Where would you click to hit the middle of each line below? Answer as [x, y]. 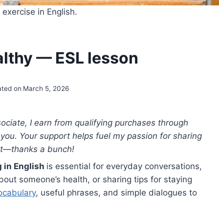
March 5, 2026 [46, 88]
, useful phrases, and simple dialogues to [116, 193]
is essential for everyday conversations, [124, 166]
